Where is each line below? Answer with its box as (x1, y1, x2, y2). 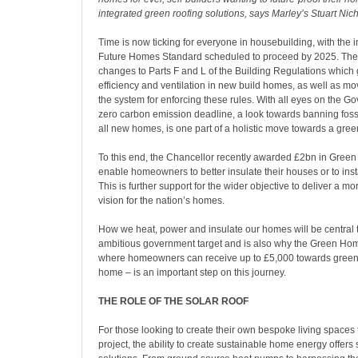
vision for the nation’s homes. (98, 195, 225, 206)
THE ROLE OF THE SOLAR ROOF (98, 296, 249, 307)
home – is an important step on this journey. (98, 267, 286, 278)
